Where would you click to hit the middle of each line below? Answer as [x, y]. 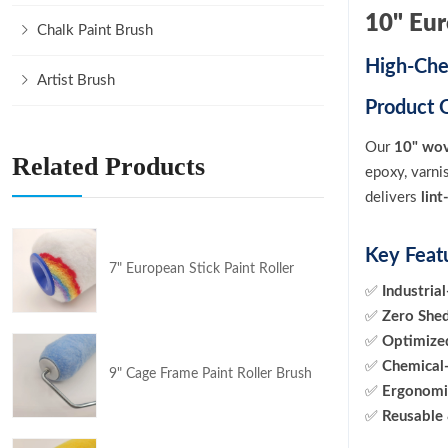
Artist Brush [76, 80]
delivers [393, 197]
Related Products [108, 166]
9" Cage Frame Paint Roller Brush [210, 374]
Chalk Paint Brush [95, 30]
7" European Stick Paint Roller [201, 269]
